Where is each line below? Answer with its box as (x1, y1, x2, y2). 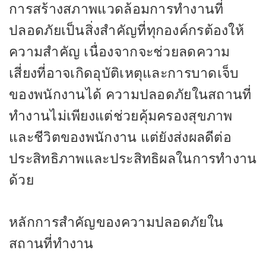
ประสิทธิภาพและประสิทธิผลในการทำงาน (9, 150, 257, 167)
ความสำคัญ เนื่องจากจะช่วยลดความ (9, 43, 230, 60)
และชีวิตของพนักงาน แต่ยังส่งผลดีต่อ (9, 129, 232, 145)
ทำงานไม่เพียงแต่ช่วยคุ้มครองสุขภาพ (9, 107, 233, 124)
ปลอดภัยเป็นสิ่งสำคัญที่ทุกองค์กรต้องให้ (9, 22, 245, 39)
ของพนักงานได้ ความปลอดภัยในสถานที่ (9, 86, 252, 103)
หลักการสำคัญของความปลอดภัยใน (9, 213, 224, 230)
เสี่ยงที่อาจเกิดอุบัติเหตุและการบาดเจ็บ (9, 65, 239, 81)
